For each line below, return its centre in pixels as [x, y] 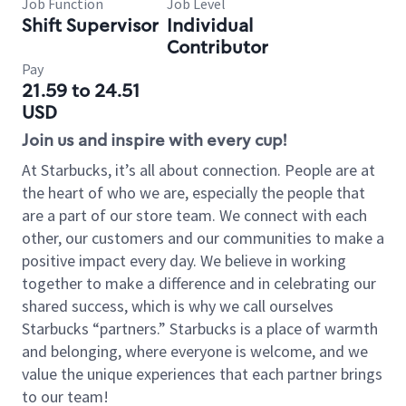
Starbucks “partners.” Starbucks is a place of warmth [200, 329]
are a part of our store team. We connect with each [194, 215]
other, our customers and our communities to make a [203, 238]
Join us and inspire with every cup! [154, 140]
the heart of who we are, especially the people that [193, 193]
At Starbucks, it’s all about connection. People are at [198, 170]
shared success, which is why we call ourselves [178, 306]
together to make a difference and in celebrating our [199, 283]
